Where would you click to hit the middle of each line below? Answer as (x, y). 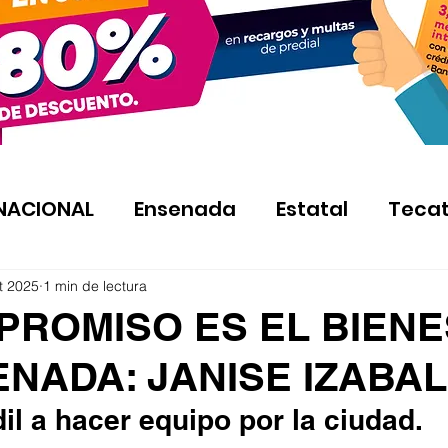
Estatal (312, 208)
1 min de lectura (95, 285)
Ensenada (185, 208)
